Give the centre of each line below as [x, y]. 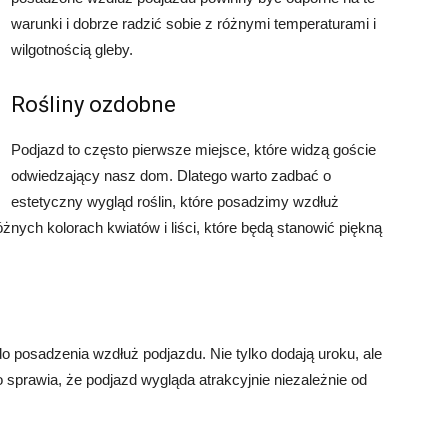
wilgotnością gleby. [72, 49]
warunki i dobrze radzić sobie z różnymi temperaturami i [193, 23]
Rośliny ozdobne [93, 104]
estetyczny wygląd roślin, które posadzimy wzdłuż [175, 201]
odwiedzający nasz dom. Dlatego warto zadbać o [171, 175]
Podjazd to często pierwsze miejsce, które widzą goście [193, 149]
